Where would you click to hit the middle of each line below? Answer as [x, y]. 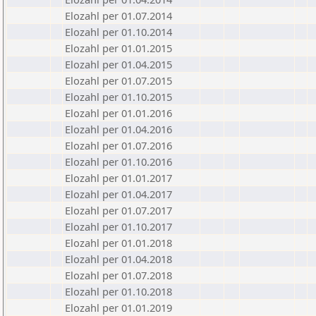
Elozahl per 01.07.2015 [119, 80]
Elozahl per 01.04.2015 [119, 64]
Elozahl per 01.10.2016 [119, 162]
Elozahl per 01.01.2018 [119, 243]
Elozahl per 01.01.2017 [119, 178]
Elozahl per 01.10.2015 [119, 97]
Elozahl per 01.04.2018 [119, 259]
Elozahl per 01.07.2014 [119, 16]
